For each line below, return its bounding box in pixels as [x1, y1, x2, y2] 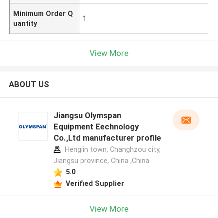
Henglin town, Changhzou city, [62, 145, 161, 154]
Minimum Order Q [13, 9, 73, 18]
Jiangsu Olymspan [53, 110, 121, 121]
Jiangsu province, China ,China [53, 157, 149, 165]
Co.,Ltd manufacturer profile [53, 133, 161, 143]
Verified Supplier [65, 179, 124, 187]
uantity [13, 19, 37, 27]
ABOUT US [8, 79, 49, 90]
